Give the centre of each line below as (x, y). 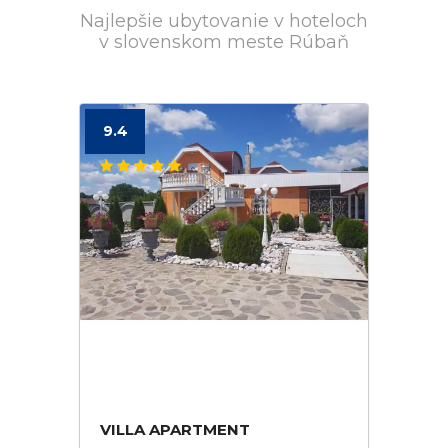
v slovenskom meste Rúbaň (224, 42)
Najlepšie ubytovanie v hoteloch (224, 21)
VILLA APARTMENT (175, 429)
